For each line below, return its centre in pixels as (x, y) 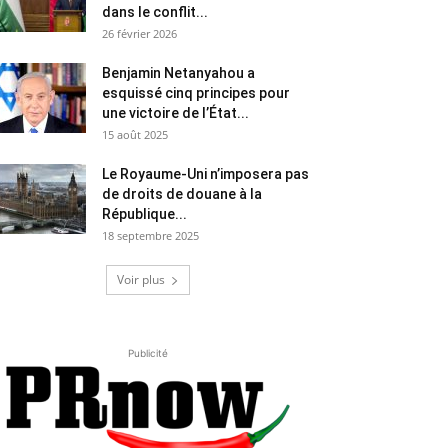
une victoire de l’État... (175, 113)
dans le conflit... (155, 12)
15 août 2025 (135, 135)
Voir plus (141, 280)
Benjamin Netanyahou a (178, 73)
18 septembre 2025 (150, 236)
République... (144, 214)
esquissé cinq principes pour (196, 93)
